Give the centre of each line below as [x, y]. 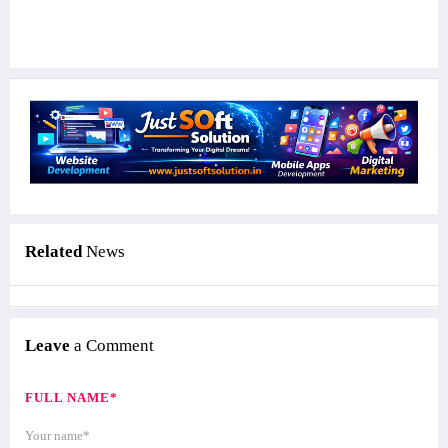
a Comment [112, 345]
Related [55, 251]
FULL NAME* [71, 397]
